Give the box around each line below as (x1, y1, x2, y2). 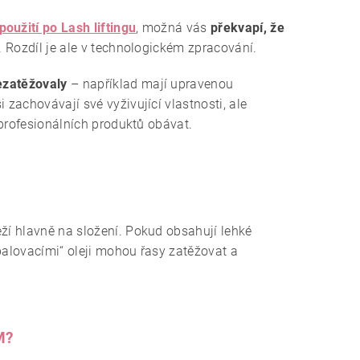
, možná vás (136, 20, 211, 36)
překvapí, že (211, 20, 284, 36)
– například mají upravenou (67, 76, 234, 92)
